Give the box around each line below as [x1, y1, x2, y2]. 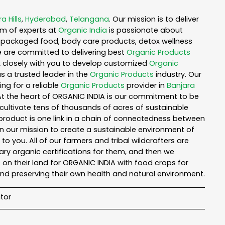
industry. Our [154, 69, 201, 80]
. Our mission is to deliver [109, 14, 199, 25]
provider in [125, 80, 167, 91]
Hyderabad [25, 14, 66, 25]
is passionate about [107, 25, 183, 36]
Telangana [69, 14, 109, 25]
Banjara [167, 80, 195, 91]
